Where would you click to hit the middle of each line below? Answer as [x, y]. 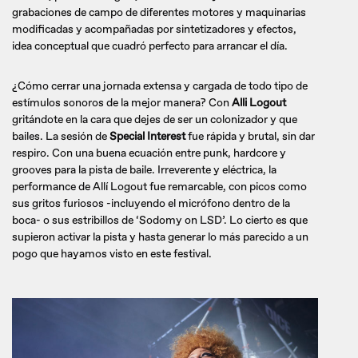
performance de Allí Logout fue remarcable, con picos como [159, 186]
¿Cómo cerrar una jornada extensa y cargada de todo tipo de [160, 86]
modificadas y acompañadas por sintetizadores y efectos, [154, 29]
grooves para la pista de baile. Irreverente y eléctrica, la [144, 169]
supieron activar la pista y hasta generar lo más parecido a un [160, 237]
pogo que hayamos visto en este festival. [112, 253]
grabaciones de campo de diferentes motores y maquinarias [159, 12]
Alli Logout [258, 102]
